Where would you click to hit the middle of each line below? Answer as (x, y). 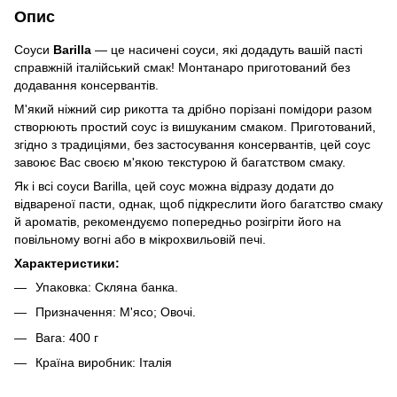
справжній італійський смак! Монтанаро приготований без (182, 67)
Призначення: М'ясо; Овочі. (116, 312)
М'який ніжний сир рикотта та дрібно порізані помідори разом (193, 109)
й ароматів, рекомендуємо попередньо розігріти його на (178, 222)
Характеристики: (67, 263)
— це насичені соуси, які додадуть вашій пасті (227, 50)
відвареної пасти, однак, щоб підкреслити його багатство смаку (198, 204)
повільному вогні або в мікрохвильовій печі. (140, 239)
